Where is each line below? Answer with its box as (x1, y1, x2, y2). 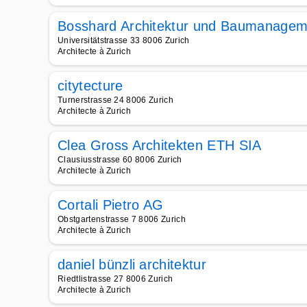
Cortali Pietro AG (58, 197, 164, 212)
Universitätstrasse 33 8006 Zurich (58, 36, 190, 45)
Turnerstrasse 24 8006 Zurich (58, 95, 173, 105)
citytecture (58, 78, 123, 93)
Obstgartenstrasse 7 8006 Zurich (58, 214, 186, 224)
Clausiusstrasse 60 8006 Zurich (58, 155, 182, 164)
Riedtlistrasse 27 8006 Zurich (58, 274, 173, 284)
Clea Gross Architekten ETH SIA (58, 138, 262, 153)
